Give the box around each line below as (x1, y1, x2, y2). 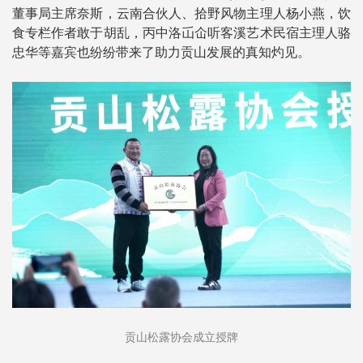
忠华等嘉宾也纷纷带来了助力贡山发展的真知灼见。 (12, 45, 310, 59)
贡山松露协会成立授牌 (125, 331, 238, 344)
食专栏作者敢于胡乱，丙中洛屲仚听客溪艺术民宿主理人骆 (12, 25, 351, 40)
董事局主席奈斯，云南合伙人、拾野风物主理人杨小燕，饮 (12, 6, 351, 20)
